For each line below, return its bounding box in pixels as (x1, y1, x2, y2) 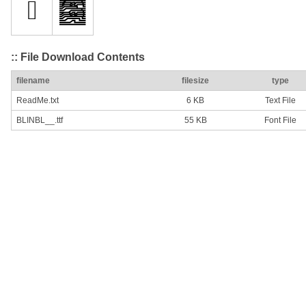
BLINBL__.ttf (16, 115, 63, 126)
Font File (264, 115, 296, 126)
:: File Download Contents (11, 51, 145, 63)
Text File (264, 96, 296, 106)
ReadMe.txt (16, 96, 59, 106)
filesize (182, 76, 209, 86)
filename (16, 76, 50, 86)
